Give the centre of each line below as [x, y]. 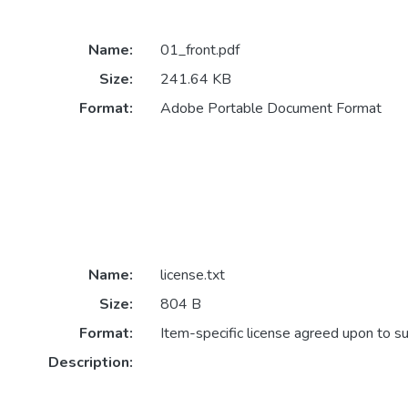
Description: [90, 362]
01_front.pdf [199, 50]
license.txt [192, 275]
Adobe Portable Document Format [270, 108]
